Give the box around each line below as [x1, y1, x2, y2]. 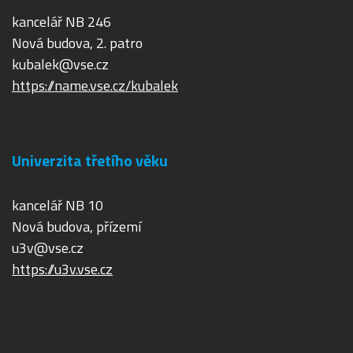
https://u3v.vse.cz [12, 258, 113, 281]
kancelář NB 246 [12, 11, 111, 33]
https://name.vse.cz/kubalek [12, 75, 178, 97]
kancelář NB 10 [12, 195, 103, 217]
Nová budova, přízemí [12, 216, 141, 238]
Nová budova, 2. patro [12, 32, 143, 54]
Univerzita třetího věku [12, 148, 168, 173]
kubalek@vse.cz [12, 54, 109, 76]
